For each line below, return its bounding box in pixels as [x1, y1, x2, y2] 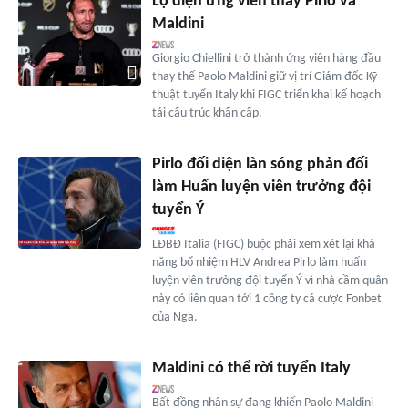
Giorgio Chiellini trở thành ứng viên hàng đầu [151, 52, 381, 66]
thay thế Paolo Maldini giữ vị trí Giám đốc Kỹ [151, 70, 377, 85]
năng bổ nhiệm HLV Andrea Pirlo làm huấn [151, 256, 366, 270]
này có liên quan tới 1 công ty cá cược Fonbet [151, 292, 382, 307]
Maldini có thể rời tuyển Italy [151, 360, 351, 378]
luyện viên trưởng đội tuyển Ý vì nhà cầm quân [151, 274, 388, 289]
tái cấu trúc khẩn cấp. [151, 107, 262, 121]
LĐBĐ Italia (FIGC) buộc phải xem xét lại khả [151, 238, 375, 252]
